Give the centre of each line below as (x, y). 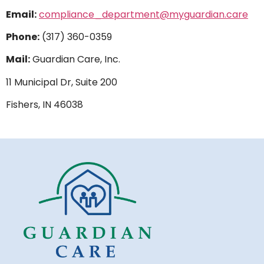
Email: (21, 14)
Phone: (23, 37)
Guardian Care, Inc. (75, 60)
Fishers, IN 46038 (44, 105)
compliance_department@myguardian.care (143, 14)
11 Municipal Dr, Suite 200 (62, 82)
